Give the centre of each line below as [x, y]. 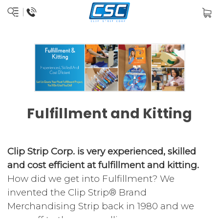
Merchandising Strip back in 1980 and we [101, 206]
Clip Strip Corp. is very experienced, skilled [102, 152]
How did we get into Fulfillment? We [91, 179]
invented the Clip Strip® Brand [77, 193]
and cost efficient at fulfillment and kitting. [103, 165]
